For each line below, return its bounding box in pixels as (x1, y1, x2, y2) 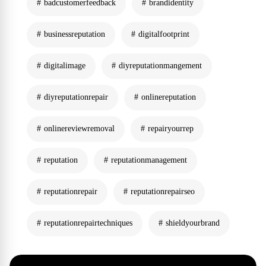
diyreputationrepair (44, 93, 108, 102)
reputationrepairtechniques (44, 218, 132, 227)
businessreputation (44, 30, 105, 39)
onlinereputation (141, 93, 196, 102)
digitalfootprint (138, 30, 189, 39)
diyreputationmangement (119, 61, 202, 70)
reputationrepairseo (131, 187, 195, 196)
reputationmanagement (111, 156, 187, 164)
